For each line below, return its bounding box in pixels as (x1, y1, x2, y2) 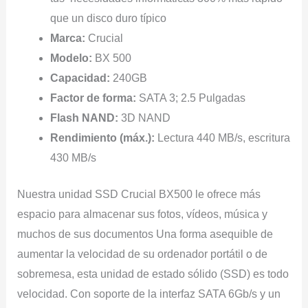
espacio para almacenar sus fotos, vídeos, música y (16, 208, 267, 221)
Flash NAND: (49, 112, 121, 124)
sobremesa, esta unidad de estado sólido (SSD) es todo (16, 268, 289, 280)
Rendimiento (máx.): (49, 132, 157, 144)
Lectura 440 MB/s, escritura (157, 132, 290, 144)
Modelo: (49, 52, 95, 65)
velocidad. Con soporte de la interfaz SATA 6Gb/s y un (16, 288, 280, 300)
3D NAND (120, 112, 170, 124)
